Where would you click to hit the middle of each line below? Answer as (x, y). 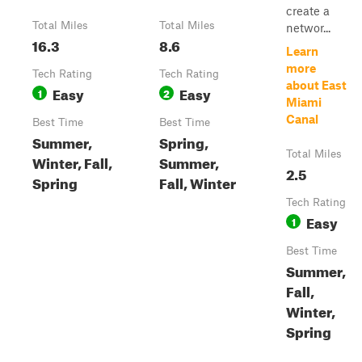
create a (308, 11)
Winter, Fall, (72, 161)
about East (316, 85)
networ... (308, 27)
